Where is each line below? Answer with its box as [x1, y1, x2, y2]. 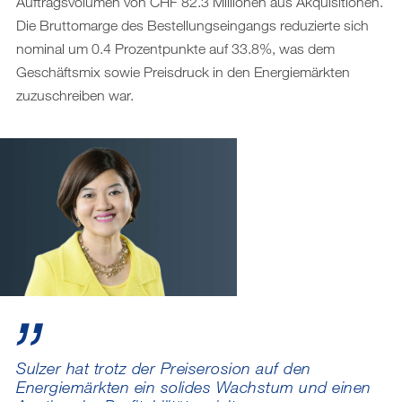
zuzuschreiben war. [16, 87, 134, 103]
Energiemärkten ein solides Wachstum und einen [16, 376, 371, 397]
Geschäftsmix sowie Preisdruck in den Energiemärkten [16, 64, 350, 80]
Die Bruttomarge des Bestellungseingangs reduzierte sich [16, 17, 369, 33]
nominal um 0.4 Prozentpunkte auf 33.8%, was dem [16, 40, 335, 57]
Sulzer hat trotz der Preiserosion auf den [16, 357, 311, 378]
